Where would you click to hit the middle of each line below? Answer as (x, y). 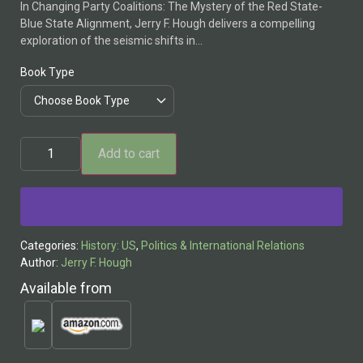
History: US (109, 246)
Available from (66, 288)
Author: (41, 263)
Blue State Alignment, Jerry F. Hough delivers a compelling (168, 23)
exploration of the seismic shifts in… (111, 40)
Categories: (51, 246)
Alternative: (50, 181)
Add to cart (129, 154)
